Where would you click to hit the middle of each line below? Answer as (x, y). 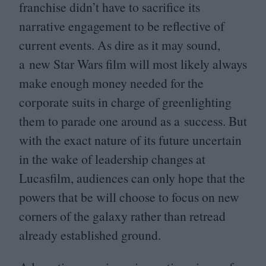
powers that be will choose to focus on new (129, 197)
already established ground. (90, 235)
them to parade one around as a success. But (133, 121)
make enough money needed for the (111, 83)
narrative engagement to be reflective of (122, 26)
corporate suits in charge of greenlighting (125, 102)
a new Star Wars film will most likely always (133, 64)
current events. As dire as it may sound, (120, 45)
